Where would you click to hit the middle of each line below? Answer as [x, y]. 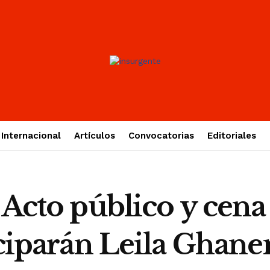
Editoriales [231, 136]
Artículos [94, 136]
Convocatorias [161, 136]
